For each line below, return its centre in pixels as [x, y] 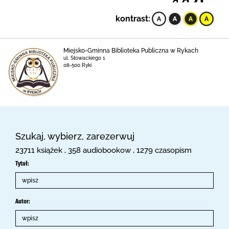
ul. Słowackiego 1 [84, 58]
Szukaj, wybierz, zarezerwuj [75, 136]
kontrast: [133, 19]
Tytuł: [22, 164]
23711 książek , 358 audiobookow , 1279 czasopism [104, 150]
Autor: [23, 201]
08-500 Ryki [77, 65]
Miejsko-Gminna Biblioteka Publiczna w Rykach [131, 51]
